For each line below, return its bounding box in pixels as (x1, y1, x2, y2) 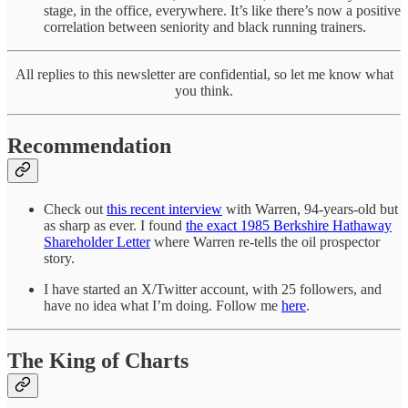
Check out (44, 200, 107, 217)
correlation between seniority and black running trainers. (44, 19, 366, 36)
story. (44, 250, 75, 266)
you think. (175, 83, 233, 99)
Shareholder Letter (44, 233, 150, 250)
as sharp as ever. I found (44, 217, 186, 233)
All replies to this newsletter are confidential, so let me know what (15, 66, 393, 83)
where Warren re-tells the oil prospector (150, 233, 380, 250)
